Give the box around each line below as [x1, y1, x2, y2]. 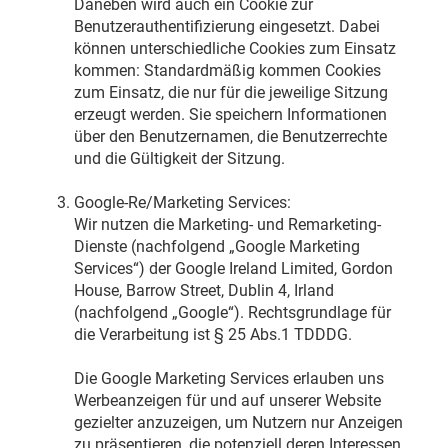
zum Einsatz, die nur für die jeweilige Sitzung [73, 83, 388, 103]
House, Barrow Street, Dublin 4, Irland [73, 281, 334, 301]
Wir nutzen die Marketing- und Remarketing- [73, 215, 381, 235]
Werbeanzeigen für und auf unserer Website [73, 391, 381, 411]
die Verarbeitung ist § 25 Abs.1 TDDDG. [73, 325, 352, 345]
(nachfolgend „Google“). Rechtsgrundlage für [73, 303, 391, 323]
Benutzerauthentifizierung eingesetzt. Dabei [73, 17, 380, 37]
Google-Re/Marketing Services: [73, 193, 291, 213]
